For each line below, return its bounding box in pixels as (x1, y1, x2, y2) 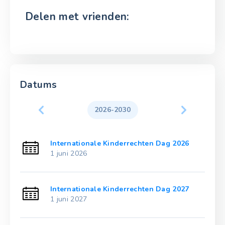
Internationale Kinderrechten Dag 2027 (50, 184, 189, 194)
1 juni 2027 (50, 194, 87, 204)
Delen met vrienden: (25, 10, 130, 24)
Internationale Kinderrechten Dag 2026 (50, 139, 189, 149)
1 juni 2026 (50, 149, 87, 159)
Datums (20, 78, 57, 92)
